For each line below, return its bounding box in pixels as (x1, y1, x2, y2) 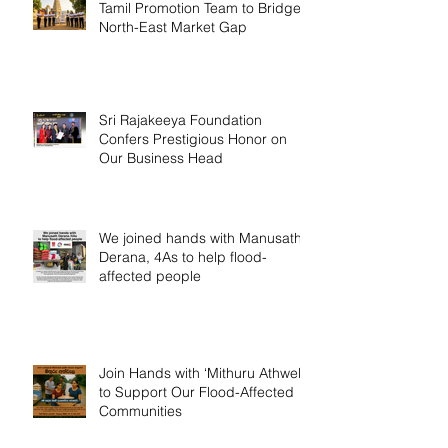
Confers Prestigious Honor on (99, 130, 287, 149)
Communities (99, 402, 182, 421)
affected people (99, 267, 201, 286)
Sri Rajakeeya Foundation (99, 111, 262, 130)
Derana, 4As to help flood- (99, 248, 267, 267)
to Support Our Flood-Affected (99, 383, 294, 402)
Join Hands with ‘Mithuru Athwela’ (99, 364, 312, 383)
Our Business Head (99, 149, 223, 168)
